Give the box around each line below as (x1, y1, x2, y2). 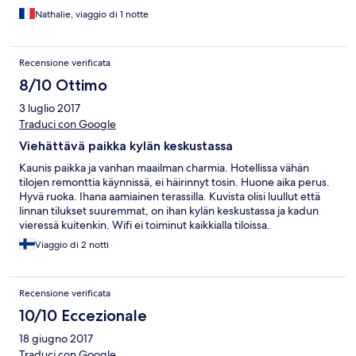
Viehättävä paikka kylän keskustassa (19, 137, 233, 153)
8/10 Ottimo (19, 75, 107, 95)
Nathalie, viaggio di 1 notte (35, 7, 149, 21)
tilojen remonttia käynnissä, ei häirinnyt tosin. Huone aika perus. (19, 174, 330, 189)
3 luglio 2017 (19, 100, 80, 115)
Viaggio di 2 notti (35, 238, 109, 251)
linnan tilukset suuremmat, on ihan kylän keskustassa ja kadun (19, 203, 319, 218)
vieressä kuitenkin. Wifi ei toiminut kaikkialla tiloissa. (19, 217, 270, 232)
